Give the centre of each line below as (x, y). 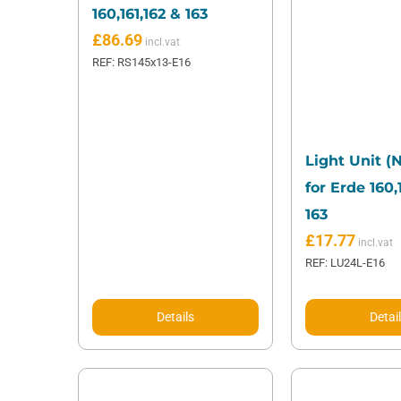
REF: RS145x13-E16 (141, 62)
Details (175, 317)
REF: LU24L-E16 (345, 263)
